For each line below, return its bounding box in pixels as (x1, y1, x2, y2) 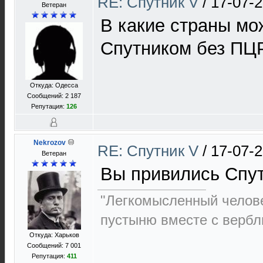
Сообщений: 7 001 (27, 242, 81, 249)
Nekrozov (33, 139, 66, 147)
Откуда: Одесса (30, 82, 78, 89)
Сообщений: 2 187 (27, 92, 81, 99)
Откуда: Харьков (29, 231, 79, 238)
